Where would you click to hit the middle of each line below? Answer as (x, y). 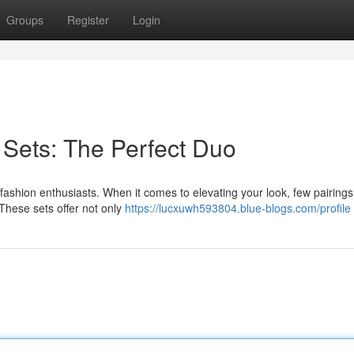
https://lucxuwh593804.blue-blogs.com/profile (238, 208)
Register (88, 20)
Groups (25, 20)
